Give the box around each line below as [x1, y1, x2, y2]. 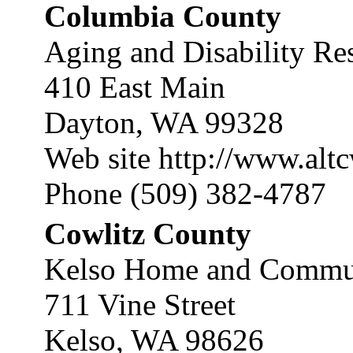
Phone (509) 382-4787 [44, 176, 326, 210]
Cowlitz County [44, 217, 251, 251]
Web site [44, 141, 158, 175]
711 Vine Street [44, 288, 236, 321]
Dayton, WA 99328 [44, 106, 284, 139]
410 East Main [44, 70, 225, 104]
